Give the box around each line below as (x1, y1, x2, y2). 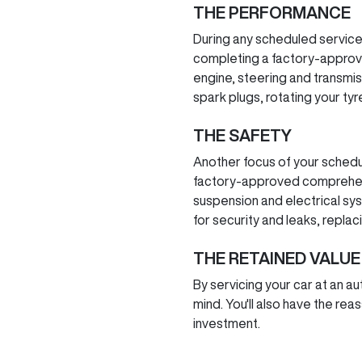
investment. (193, 317, 260, 330)
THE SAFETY (193, 127, 292, 144)
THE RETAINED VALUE (193, 250, 360, 267)
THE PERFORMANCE (193, 4, 351, 21)
